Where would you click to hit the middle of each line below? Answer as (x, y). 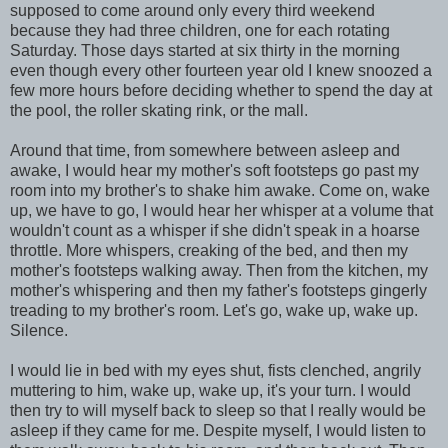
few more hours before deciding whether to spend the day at (221, 90)
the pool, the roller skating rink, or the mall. (159, 110)
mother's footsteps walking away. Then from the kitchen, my (219, 270)
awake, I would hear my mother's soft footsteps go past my (214, 170)
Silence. (39, 330)
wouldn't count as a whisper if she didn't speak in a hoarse (215, 230)
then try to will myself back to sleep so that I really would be (218, 410)
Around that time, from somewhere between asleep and (205, 150)
